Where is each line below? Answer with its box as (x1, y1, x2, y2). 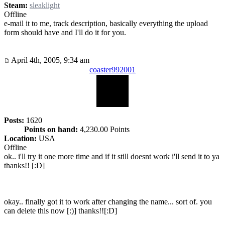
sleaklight (30, 1, 60, 10)
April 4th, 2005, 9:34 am (10, 55, 89, 64)
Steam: (4, 1, 28, 10)
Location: (4, 134, 37, 143)
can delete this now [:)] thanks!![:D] (4, 206, 117, 215)
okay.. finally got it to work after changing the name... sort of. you (4, 197, 212, 206)
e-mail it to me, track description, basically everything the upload (4, 19, 208, 28)
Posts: (4, 116, 24, 125)
